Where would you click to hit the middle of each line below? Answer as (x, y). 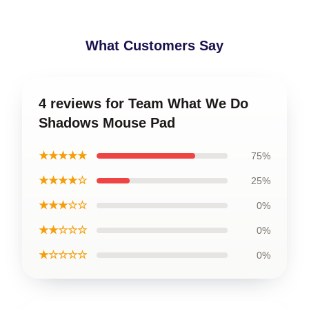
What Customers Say (154, 45)
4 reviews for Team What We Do (143, 103)
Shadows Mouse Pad (107, 122)
